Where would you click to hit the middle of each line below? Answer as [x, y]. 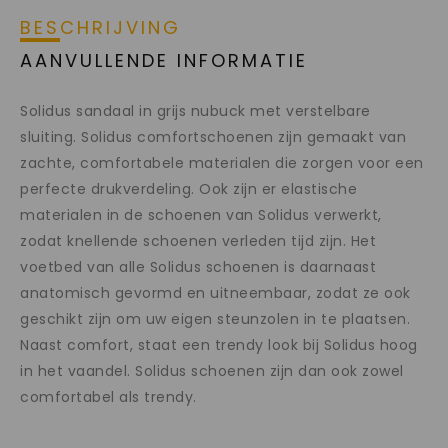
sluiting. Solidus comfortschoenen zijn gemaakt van [213, 137]
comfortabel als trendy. [108, 397]
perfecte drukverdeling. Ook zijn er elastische [188, 189]
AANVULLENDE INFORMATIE [164, 61]
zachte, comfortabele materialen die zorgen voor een [222, 163]
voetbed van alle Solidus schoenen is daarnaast [198, 267]
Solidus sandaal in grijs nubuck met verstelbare [195, 111]
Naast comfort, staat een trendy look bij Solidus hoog [219, 345]
